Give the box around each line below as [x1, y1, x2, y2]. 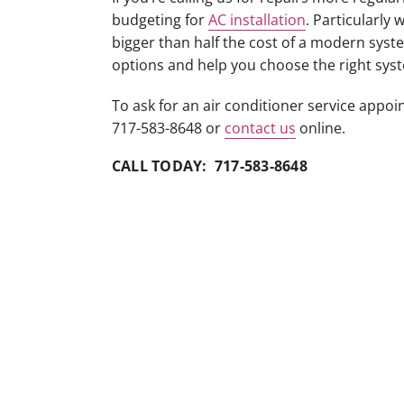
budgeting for [111, 10, 208, 31]
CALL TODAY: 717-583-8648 [111, 156, 308, 177]
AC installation [207, 10, 306, 31]
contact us [224, 118, 296, 139]
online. [295, 118, 345, 139]
